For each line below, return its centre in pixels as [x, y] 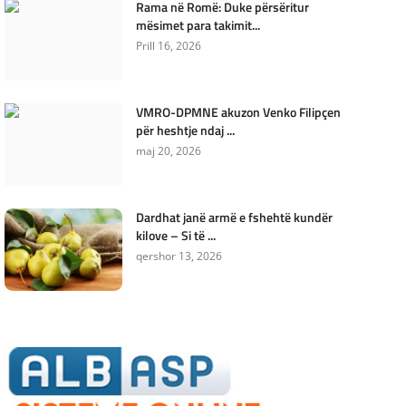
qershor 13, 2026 [179, 256]
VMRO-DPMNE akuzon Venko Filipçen [238, 112]
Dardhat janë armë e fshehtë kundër [234, 217]
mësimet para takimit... [198, 25]
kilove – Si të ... [175, 235]
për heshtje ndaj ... [185, 130]
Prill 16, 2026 [168, 46]
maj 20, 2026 [168, 151]
